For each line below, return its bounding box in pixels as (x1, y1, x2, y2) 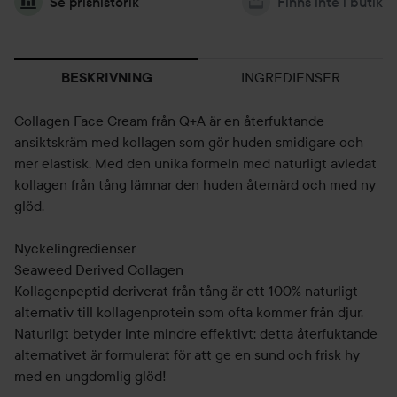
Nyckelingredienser (14, 239, 136, 257)
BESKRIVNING (60, 69, 152, 86)
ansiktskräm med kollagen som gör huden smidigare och (14, 133, 363, 151)
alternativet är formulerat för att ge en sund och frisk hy (14, 346, 360, 363)
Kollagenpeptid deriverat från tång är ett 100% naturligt (14, 282, 358, 300)
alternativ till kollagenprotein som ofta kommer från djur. (14, 303, 363, 321)
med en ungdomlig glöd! (14, 367, 167, 385)
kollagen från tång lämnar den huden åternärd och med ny (14, 175, 376, 193)
